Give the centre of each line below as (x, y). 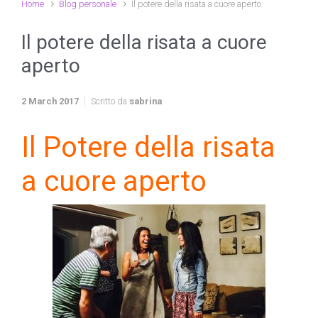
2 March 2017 (50, 102)
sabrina (146, 102)
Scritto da (110, 102)
